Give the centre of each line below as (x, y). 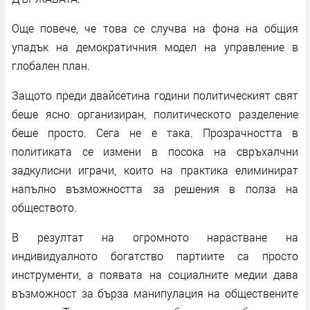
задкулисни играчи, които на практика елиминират (155, 170)
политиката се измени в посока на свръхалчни (155, 151)
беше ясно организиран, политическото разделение (155, 113)
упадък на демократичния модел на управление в (155, 46)
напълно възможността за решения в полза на (155, 188)
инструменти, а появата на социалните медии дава (155, 274)
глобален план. (51, 65)
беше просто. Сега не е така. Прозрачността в (155, 132)
